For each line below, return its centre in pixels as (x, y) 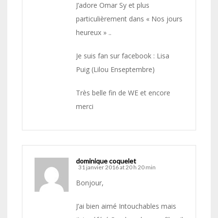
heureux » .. (94, 33)
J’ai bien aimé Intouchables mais (126, 206)
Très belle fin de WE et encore (123, 93)
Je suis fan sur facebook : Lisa (123, 56)
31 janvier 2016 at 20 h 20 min (117, 167)
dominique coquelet (106, 161)
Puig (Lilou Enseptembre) (115, 70)
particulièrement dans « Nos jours (129, 19)
